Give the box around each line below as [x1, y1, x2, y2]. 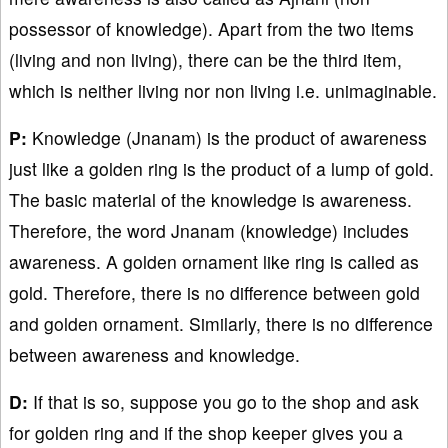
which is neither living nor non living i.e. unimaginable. [9, 77, 437, 103]
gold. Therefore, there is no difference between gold [9, 279, 420, 305]
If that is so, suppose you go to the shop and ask [28, 388, 419, 414]
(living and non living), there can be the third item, [9, 46, 402, 72]
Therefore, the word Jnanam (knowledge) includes [9, 217, 409, 243]
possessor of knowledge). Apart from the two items [9, 15, 414, 41]
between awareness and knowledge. [9, 341, 300, 367]
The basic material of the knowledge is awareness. [9, 186, 412, 212]
